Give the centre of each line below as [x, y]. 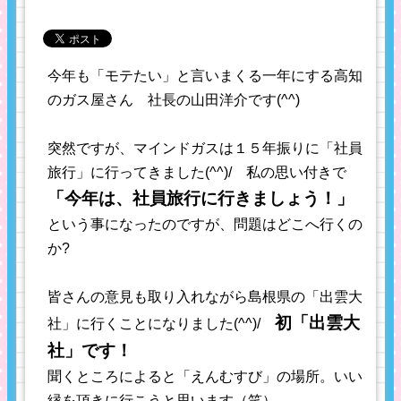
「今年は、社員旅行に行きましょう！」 [200, 198]
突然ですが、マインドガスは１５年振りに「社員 [205, 148]
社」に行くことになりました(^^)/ [161, 323]
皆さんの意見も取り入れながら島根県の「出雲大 [205, 296]
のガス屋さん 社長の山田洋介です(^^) [181, 99]
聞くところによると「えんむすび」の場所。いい [205, 376]
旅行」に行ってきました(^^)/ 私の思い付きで [197, 172]
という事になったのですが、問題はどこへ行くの [205, 224]
